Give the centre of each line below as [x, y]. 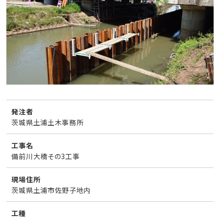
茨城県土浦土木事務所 [48, 122]
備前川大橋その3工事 [46, 156]
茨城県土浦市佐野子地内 [51, 190]
